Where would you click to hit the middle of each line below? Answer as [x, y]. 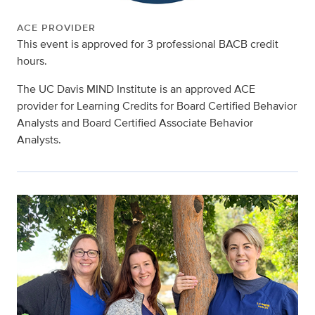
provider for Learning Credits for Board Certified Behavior [157, 106]
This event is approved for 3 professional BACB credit [148, 44]
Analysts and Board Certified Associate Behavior [135, 123]
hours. [32, 61]
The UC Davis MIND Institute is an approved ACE [136, 89]
